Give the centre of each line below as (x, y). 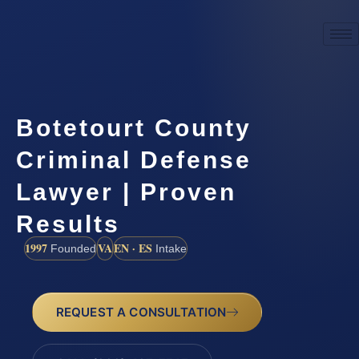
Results (68, 224)
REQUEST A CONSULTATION (141, 312)
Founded (72, 248)
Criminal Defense (134, 159)
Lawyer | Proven (126, 192)
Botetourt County (134, 127)
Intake (169, 248)
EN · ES (133, 248)
